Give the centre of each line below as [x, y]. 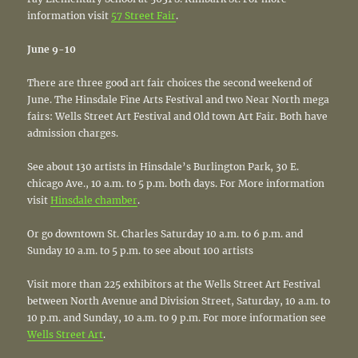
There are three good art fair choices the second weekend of [170, 82]
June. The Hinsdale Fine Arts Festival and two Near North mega [179, 99]
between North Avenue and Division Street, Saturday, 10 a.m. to [179, 300]
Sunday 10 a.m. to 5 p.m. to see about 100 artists [141, 250]
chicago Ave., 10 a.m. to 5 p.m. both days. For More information [176, 183]
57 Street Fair [144, 15]
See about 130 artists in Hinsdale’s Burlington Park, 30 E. [163, 166]
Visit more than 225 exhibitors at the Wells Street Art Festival [174, 284]
